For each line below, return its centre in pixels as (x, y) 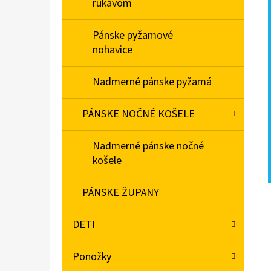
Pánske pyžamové (133, 36)
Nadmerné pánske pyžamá (152, 82)
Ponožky (92, 257)
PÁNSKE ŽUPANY (121, 193)
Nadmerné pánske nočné (148, 146)
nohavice (113, 50)
